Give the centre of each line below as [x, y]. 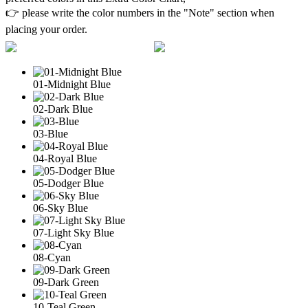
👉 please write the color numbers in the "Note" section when [140, 13]
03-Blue [51, 134]
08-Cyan [52, 258]
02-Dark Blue [63, 109]
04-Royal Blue [65, 159]
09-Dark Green [66, 283]
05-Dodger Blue [68, 184]
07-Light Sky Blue [74, 233]
